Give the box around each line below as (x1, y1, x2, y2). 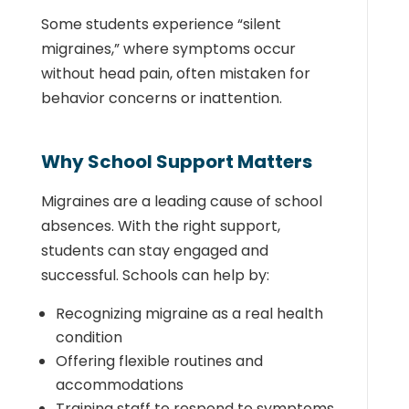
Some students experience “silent (40, 14, 281, 35)
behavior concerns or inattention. (40, 88, 282, 109)
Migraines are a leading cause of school (40, 191, 322, 212)
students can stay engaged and (40, 240, 268, 261)
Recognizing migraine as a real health (55, 303, 323, 324)
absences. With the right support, (40, 215, 280, 236)
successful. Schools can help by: (40, 265, 269, 286)
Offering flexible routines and (55, 351, 263, 372)
